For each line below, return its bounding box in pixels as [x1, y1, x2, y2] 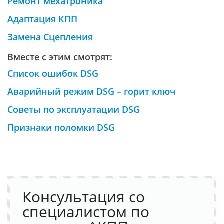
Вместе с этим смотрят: [7, 51, 112, 63]
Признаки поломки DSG [7, 121, 115, 133]
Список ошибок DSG [7, 67, 98, 79]
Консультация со [22, 186, 145, 207]
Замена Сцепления [7, 31, 93, 43]
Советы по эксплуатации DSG [7, 103, 140, 115]
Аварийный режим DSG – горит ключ [7, 85, 175, 97]
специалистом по [22, 201, 150, 222]
